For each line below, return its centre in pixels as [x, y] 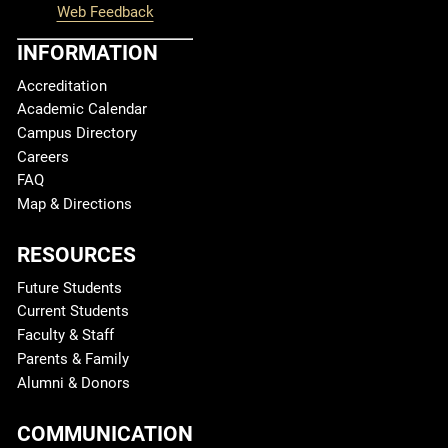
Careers [43, 156]
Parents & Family [73, 358]
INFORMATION [87, 53]
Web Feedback [105, 12]
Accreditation [62, 85]
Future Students [69, 287]
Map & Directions [74, 204]
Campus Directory [77, 133]
